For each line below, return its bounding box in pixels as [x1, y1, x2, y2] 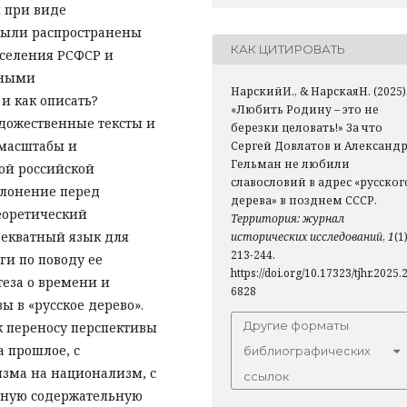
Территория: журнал [231, 210, 344, 226]
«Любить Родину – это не [231, 101, 379, 117]
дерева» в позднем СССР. [231, 192, 377, 208]
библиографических [243, 342, 371, 358]
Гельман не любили [231, 155, 350, 172]
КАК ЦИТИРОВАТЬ [231, 42, 345, 57]
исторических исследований [231, 228, 382, 244]
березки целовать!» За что [231, 119, 382, 135]
